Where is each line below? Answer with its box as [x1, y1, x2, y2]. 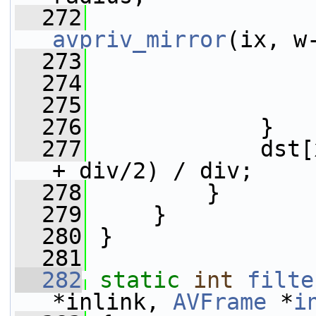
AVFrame [173, 289, 267, 315]
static [99, 267, 180, 293]
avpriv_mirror [52, 27, 226, 52]
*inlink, [52, 289, 173, 315]
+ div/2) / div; [52, 158, 253, 183]
